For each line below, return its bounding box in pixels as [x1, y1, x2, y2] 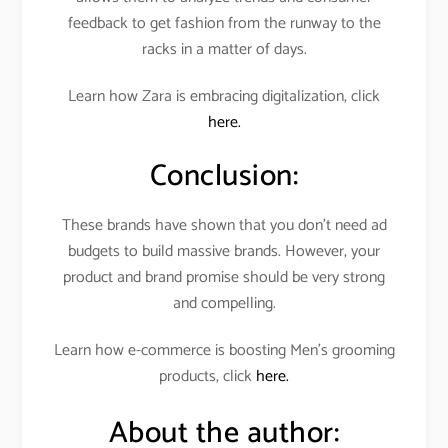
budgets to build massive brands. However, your [68, 238, 380, 266]
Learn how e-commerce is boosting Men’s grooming [53, 337, 395, 365]
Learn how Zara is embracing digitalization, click [68, 82, 380, 110]
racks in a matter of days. [141, 35, 307, 63]
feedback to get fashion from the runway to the [67, 9, 381, 37]
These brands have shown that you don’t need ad [61, 212, 387, 240]
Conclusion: [149, 152, 299, 202]
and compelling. [172, 290, 276, 318]
